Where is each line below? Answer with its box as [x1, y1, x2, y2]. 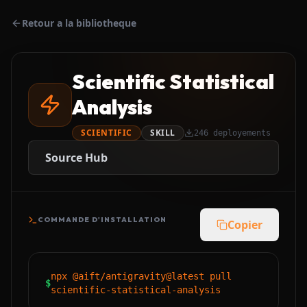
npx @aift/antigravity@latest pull [51, 271, 232, 282]
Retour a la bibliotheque [22, 16, 136, 29]
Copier [228, 217, 262, 232]
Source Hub [45, 150, 108, 165]
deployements [208, 128, 271, 138]
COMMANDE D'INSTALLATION [38, 214, 167, 224]
